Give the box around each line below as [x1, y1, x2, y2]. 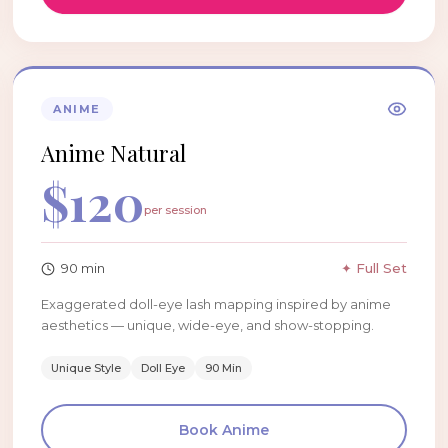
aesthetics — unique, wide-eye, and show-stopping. [41, 317, 375, 333]
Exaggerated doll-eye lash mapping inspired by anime [41, 296, 392, 312]
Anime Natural [41, 138, 187, 168]
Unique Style [51, 361, 122, 375]
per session [144, 203, 208, 217]
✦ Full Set [340, 260, 407, 276]
